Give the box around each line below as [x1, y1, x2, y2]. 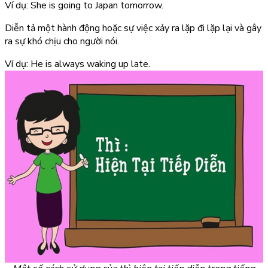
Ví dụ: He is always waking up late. [5, 57, 150, 71]
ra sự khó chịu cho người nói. [5, 35, 119, 48]
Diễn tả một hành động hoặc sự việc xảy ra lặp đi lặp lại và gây [5, 22, 261, 35]
